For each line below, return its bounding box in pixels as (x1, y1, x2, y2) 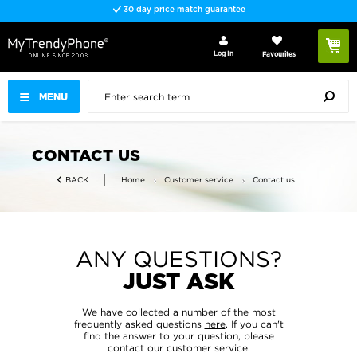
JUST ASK (123, 272, 234, 294)
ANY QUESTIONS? (75, 247, 282, 271)
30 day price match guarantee (120, 6, 245, 14)
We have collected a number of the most (81, 307, 276, 317)
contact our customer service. (107, 343, 250, 353)
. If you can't (225, 319, 284, 329)
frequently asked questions (73, 319, 205, 329)
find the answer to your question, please (83, 331, 274, 341)
